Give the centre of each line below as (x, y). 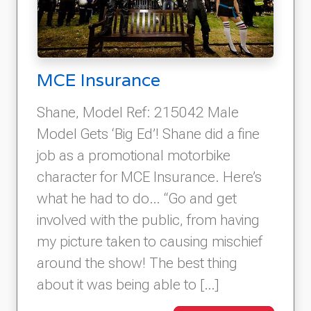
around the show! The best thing (137, 263)
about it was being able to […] (128, 285)
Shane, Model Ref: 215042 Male (138, 112)
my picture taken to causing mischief (150, 242)
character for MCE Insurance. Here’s (149, 177)
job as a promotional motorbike (134, 155)
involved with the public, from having (148, 220)
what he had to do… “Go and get (137, 199)
